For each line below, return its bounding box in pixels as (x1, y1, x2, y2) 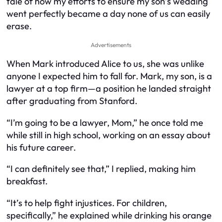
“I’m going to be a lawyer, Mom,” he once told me (6, 116, 203, 128)
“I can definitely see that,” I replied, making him (6, 163, 196, 175)
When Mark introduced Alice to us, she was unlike (6, 58, 204, 70)
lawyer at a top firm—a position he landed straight (6, 83, 211, 95)
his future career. (6, 141, 76, 153)
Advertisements (91, 41, 131, 49)
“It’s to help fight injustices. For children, (6, 197, 167, 209)
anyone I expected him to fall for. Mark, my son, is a (6, 70, 212, 82)
